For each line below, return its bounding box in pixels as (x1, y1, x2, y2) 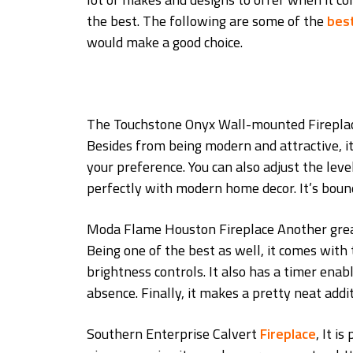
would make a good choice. (87, 32, 243, 54)
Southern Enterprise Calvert (87, 323, 260, 345)
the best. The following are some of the (87, 10, 327, 32)
